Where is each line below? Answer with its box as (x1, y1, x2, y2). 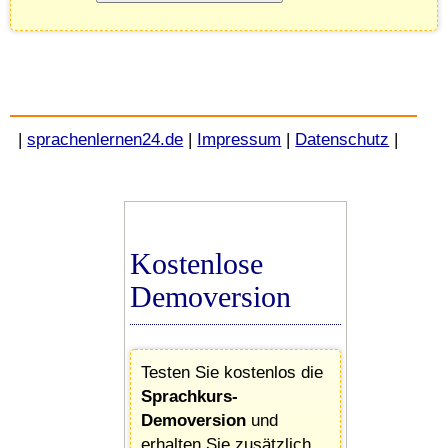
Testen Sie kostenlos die (141, 362, 323, 382)
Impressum (197, 129, 282, 149)
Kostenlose (130, 247, 263, 280)
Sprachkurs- (141, 386, 238, 406)
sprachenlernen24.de (27, 129, 184, 149)
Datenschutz (295, 129, 390, 149)
